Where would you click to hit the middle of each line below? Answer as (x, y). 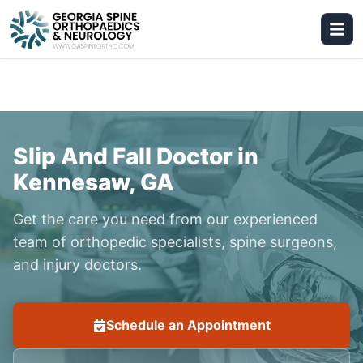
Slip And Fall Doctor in (136, 156)
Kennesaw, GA (94, 182)
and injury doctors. (77, 265)
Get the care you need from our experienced (165, 219)
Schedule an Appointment (188, 325)
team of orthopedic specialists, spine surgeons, (175, 242)
